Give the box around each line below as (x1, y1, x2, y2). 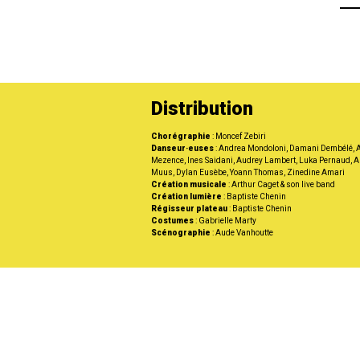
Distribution (151, 96, 254, 120)
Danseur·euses (151, 143, 216, 153)
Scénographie (151, 227, 213, 237)
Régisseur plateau (151, 203, 228, 213)
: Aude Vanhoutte (212, 227, 274, 237)
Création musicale (151, 179, 227, 189)
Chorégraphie (151, 131, 211, 141)
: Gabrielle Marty (195, 215, 257, 225)
